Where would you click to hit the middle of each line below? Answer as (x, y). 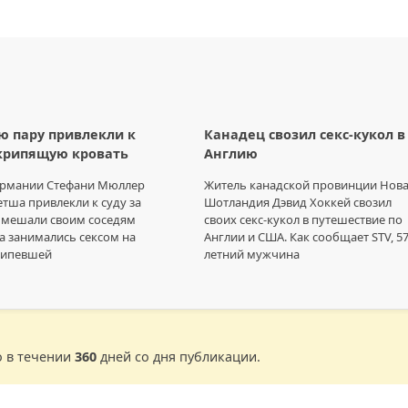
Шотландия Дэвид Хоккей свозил (297, 202)
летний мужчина (251, 254)
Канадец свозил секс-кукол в (304, 135)
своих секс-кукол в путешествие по (303, 219)
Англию (230, 154)
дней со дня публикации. (178, 356)
